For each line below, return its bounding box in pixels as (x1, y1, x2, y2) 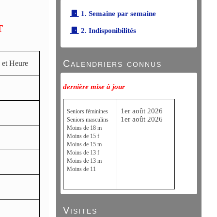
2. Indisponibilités (79, 27, 136, 34)
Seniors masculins (67, 116, 108, 123)
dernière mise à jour (63, 83, 127, 91)
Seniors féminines (67, 108, 108, 115)
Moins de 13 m (67, 157, 102, 164)
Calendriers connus (63, 58, 162, 69)
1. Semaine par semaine (79, 10, 156, 17)
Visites (63, 205, 97, 216)
